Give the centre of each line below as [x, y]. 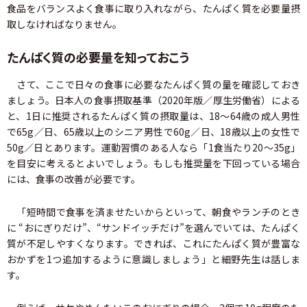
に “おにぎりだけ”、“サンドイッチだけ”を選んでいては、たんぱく [153, 228]
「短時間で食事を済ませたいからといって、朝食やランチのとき [153, 212]
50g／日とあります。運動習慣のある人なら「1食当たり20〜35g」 [153, 148]
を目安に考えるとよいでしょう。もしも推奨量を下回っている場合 [153, 163]
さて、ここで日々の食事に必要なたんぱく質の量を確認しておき [153, 85]
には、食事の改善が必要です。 [74, 179]
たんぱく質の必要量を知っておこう [98, 57]
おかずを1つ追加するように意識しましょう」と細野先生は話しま [153, 259]
